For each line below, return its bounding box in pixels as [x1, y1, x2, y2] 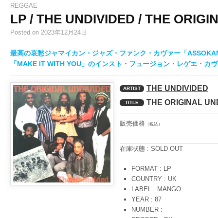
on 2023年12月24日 [32, 29, 87, 36]
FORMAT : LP [131, 165, 171, 173]
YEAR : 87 [131, 196, 162, 203]
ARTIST [123, 86, 141, 91]
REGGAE [10, 2, 37, 10]
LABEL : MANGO [131, 185, 181, 193]
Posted [10, 29, 32, 36]
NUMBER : [131, 206, 163, 214]
